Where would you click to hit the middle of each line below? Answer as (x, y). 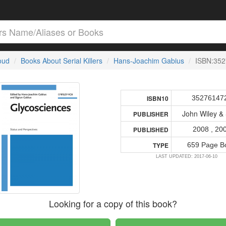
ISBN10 (158, 99)
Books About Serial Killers (61, 61)
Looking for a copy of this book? (113, 203)
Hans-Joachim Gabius (149, 61)
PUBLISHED (151, 130)
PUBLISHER (151, 114)
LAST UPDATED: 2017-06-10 (187, 156)
